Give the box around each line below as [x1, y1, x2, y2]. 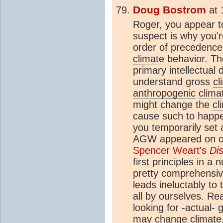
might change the [133, 99, 213, 110]
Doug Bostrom [133, 3, 206, 16]
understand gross [133, 76, 213, 87]
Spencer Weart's [133, 144, 210, 156]
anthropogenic [133, 87, 196, 99]
